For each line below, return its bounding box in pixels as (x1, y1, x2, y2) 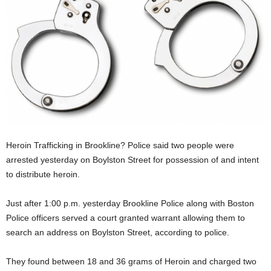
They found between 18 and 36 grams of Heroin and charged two (6, 256, 256, 266)
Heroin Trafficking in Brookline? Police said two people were (6, 140, 234, 150)
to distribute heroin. (6, 169, 80, 179)
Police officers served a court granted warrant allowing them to (6, 212, 245, 223)
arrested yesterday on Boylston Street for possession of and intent (6, 154, 259, 165)
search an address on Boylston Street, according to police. (6, 227, 229, 237)
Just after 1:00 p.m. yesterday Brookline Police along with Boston (6, 198, 254, 208)
